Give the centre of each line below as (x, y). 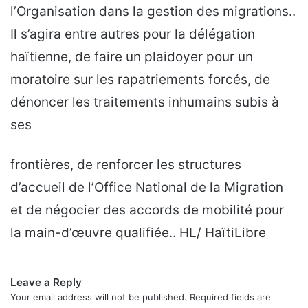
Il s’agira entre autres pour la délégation (133, 34)
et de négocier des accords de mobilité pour (147, 210)
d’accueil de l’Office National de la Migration (147, 187)
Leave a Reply (46, 282)
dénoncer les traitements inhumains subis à (145, 102)
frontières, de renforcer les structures (126, 164)
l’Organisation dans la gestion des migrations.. (153, 11)
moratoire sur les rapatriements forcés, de (140, 79)
